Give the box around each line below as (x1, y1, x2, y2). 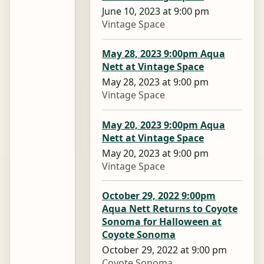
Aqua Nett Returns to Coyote (102, 202, 237, 215)
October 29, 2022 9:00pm (102, 189, 216, 202)
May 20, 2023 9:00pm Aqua (102, 118, 225, 131)
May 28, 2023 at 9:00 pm (102, 75, 209, 89)
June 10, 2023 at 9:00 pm (102, 5, 209, 18)
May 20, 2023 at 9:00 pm (102, 146, 209, 160)
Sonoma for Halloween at (102, 214, 222, 228)
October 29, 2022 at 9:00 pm (102, 243, 227, 256)
